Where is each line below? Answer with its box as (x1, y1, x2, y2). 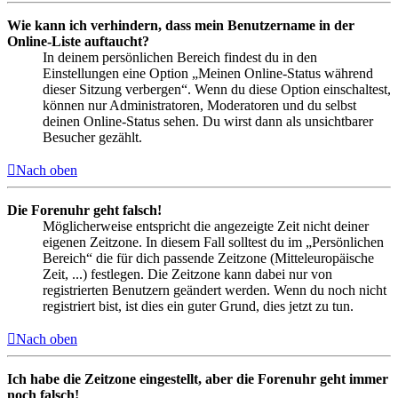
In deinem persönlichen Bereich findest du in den (43, 49, 317, 65)
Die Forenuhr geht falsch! (7, 202, 162, 218)
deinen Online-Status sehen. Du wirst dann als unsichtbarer (43, 113, 373, 129)
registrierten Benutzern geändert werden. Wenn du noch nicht (43, 282, 386, 298)
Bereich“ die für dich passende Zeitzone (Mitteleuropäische (43, 250, 374, 266)
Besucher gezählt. (43, 129, 142, 145)
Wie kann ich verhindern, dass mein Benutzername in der (7, 17, 354, 33)
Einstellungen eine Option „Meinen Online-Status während (43, 65, 373, 81)
